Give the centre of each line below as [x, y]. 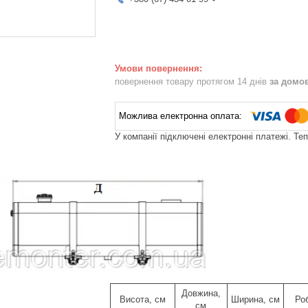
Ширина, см [255, 299]
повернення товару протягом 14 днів [192, 81]
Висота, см [142, 299]
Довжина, [201, 293]
